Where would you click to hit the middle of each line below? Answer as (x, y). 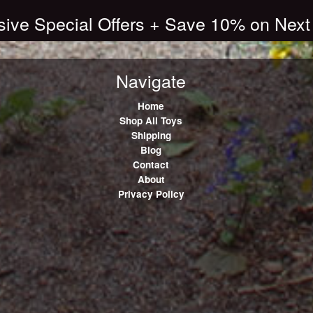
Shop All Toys (151, 120)
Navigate (151, 80)
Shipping (151, 135)
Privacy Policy (151, 194)
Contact (151, 164)
